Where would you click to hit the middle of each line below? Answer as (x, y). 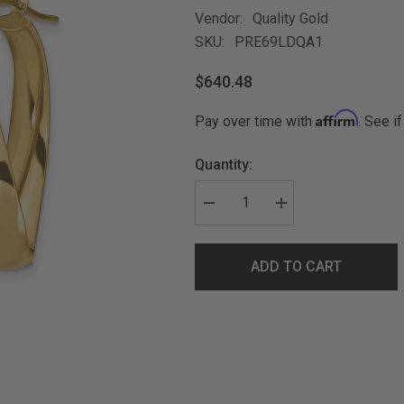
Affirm (337, 119)
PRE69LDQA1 (279, 42)
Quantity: (224, 165)
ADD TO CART (296, 267)
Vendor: (219, 19)
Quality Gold (290, 19)
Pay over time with (255, 122)
